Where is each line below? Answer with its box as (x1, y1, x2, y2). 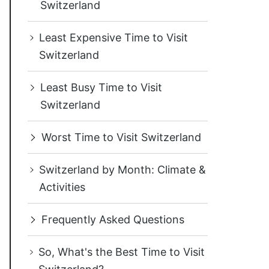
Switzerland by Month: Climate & (39, 163, 207, 176)
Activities (39, 181, 86, 193)
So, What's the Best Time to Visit (38, 246, 205, 258)
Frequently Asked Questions (41, 213, 184, 226)
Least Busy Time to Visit (40, 81, 163, 94)
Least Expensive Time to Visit (39, 31, 189, 44)
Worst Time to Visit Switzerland (41, 131, 201, 144)
